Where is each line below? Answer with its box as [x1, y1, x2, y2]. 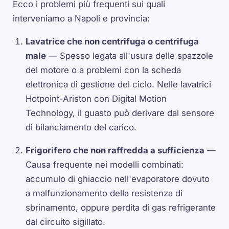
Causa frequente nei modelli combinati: [26, 159, 184, 170]
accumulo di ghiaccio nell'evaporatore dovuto [26, 173, 210, 184]
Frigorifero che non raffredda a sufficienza [26, 145, 205, 155]
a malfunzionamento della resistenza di [26, 188, 183, 198]
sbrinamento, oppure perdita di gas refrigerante [26, 202, 216, 213]
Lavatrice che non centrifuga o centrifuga [26, 36, 199, 47]
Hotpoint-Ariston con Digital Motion [26, 94, 167, 104]
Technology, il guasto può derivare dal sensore [26, 108, 215, 119]
